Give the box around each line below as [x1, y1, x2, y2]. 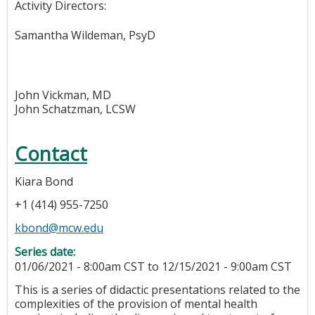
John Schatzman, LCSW [15, 101, 136, 117]
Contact [15, 141, 87, 167]
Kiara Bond [15, 174, 73, 190]
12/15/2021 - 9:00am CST [162, 259, 292, 275]
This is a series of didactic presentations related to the [15, 282, 300, 298]
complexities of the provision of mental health [15, 296, 257, 312]
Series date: [15, 244, 78, 260]
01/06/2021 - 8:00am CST [15, 259, 145, 275]
